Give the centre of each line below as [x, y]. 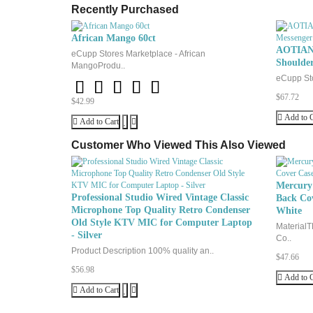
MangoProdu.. [98, 66]
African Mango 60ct [114, 38]
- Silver [87, 235]
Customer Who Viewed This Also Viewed [179, 145]
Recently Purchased [125, 9]
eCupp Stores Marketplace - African [138, 54]
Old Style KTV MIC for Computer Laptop [162, 223]
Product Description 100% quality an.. [143, 251]
